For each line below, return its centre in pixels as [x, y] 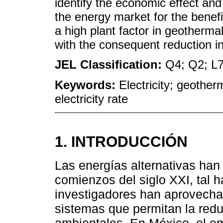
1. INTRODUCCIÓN [121, 141]
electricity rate [91, 99]
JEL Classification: [110, 65]
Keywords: [87, 85]
